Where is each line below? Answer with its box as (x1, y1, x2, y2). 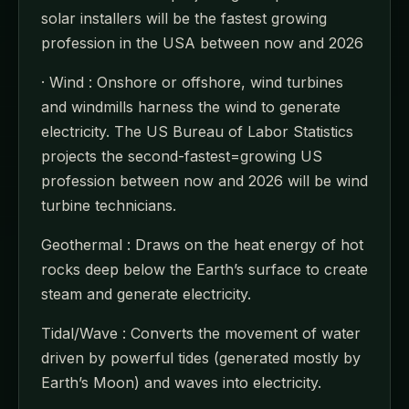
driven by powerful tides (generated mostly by (41, 348, 361, 367)
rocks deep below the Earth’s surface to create (41, 259, 368, 278)
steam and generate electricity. (41, 284, 251, 303)
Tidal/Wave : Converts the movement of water (41, 323, 361, 342)
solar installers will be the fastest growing (41, 8, 327, 27)
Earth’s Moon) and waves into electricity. (41, 372, 321, 392)
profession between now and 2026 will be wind (41, 171, 368, 190)
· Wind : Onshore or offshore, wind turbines (41, 72, 343, 91)
